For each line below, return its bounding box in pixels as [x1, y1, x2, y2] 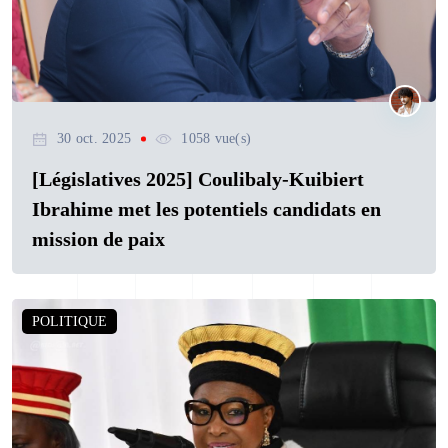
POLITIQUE [32, 314, 107, 330]
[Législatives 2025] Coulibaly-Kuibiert [32, 168, 364, 191]
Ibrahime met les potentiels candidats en [32, 198, 381, 221]
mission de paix [32, 228, 165, 251]
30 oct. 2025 [57, 131, 132, 147]
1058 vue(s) [181, 131, 252, 147]
